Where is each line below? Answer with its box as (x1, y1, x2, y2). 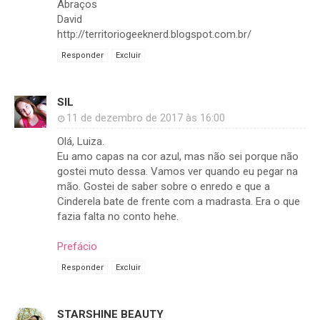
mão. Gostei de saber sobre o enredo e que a (57, 180, 270, 194)
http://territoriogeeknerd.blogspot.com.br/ (57, 28, 251, 41)
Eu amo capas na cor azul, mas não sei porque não (57, 150, 299, 164)
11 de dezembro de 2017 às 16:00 (66, 111, 225, 125)
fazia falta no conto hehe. (57, 210, 179, 224)
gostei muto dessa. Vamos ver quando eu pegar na (57, 165, 298, 179)
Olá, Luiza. (57, 135, 104, 149)
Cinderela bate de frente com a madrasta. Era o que (57, 195, 300, 209)
